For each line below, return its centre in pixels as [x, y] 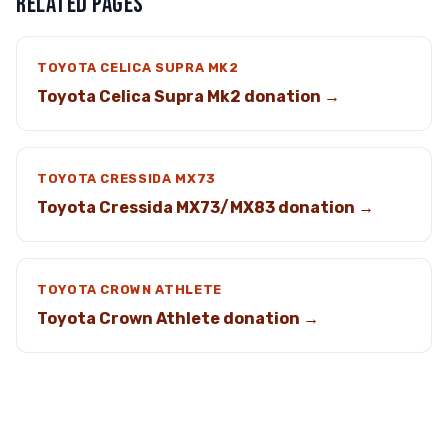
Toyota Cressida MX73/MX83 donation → [205, 207]
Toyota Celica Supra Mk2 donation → [188, 96]
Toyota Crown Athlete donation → [178, 318]
